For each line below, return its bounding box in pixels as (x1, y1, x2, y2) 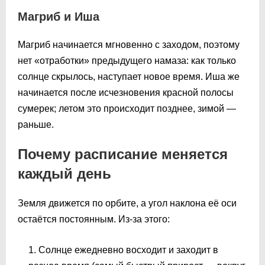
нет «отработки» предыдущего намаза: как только (18, 55, 236, 66)
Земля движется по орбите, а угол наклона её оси (18, 198, 237, 208)
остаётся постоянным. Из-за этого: (18, 214, 170, 224)
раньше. (18, 119, 54, 130)
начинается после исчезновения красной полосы (18, 87, 234, 98)
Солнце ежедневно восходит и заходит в (38, 244, 218, 255)
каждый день (18, 165, 111, 182)
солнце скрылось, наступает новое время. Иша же (18, 71, 240, 82)
